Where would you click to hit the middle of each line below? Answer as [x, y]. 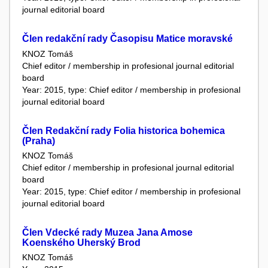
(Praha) [39, 141]
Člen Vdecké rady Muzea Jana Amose [107, 233]
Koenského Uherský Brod [81, 243]
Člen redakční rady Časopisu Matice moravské [127, 39]
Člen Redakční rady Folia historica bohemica [124, 130]
